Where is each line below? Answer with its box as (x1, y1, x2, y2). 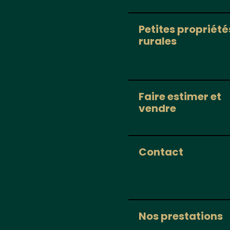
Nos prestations (139, 209, 223, 224)
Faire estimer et (139, 89, 221, 104)
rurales (139, 34, 177, 49)
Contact (139, 145, 183, 160)
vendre (139, 101, 176, 116)
